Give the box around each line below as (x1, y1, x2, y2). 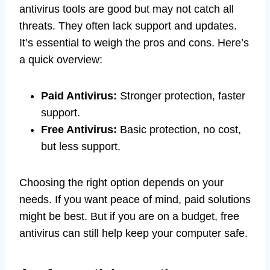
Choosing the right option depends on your (19, 176, 224, 189)
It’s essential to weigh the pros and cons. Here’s (19, 36, 249, 49)
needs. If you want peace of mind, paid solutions (19, 193, 251, 206)
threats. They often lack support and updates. (19, 19, 237, 32)
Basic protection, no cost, (117, 123, 241, 136)
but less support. (41, 140, 121, 152)
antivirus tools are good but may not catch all (19, 2, 234, 15)
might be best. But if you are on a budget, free (19, 210, 239, 222)
